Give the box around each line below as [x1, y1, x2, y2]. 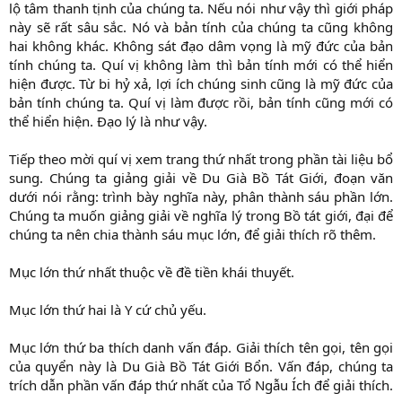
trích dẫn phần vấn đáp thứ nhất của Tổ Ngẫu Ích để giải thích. [9, 376, 393, 395]
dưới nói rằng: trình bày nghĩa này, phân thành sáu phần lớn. [9, 188, 393, 206]
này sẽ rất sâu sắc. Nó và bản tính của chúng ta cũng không [9, 18, 393, 37]
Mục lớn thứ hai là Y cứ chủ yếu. [9, 301, 206, 319]
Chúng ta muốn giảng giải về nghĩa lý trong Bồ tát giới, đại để [9, 206, 393, 225]
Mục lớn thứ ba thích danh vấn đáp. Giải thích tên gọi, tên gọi [9, 338, 393, 357]
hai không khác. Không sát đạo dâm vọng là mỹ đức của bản [9, 37, 393, 56]
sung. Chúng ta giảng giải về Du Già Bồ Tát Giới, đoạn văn [9, 169, 393, 188]
